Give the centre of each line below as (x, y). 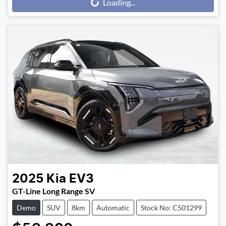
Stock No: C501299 (171, 207)
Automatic (113, 207)
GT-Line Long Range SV (53, 191)
